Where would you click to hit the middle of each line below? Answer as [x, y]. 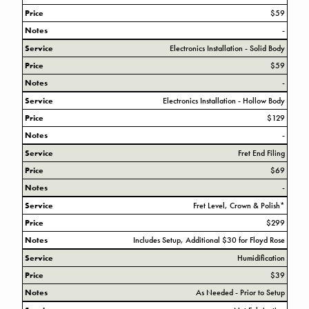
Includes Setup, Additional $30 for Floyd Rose [209, 240]
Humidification [261, 258]
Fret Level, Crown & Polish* [239, 205]
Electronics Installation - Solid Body [227, 48]
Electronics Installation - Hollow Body [223, 100]
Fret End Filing [261, 153]
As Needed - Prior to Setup [240, 292]
